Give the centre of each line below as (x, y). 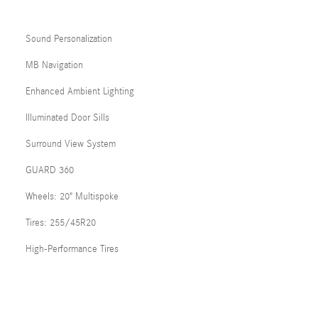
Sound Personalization (69, 39)
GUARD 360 (50, 170)
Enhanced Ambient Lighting (80, 92)
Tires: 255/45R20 (61, 223)
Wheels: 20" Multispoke (72, 197)
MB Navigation (54, 65)
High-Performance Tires (72, 249)
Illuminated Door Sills (67, 118)
